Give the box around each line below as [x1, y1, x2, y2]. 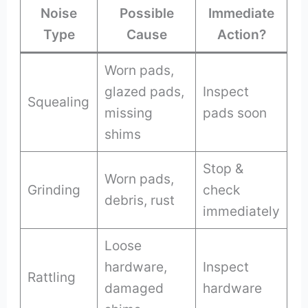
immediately [203, 203, 280, 220]
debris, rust [104, 192, 175, 209]
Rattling [27, 269, 76, 286]
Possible [119, 5, 174, 22]
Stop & [203, 160, 244, 177]
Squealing [27, 93, 90, 111]
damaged [104, 280, 164, 297]
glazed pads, [104, 83, 185, 100]
